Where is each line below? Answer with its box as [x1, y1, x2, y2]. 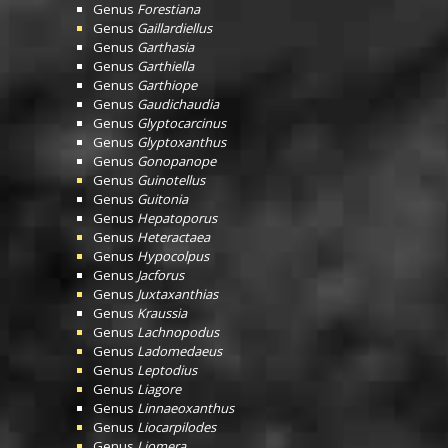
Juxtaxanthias [137, 285, 218, 303]
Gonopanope [137, 152, 216, 170]
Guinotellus [137, 171, 205, 189]
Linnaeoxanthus [137, 399, 234, 417]
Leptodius [137, 361, 197, 379]
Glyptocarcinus [137, 114, 226, 132]
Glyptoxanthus [137, 133, 226, 151]
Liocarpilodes [137, 418, 216, 436]
